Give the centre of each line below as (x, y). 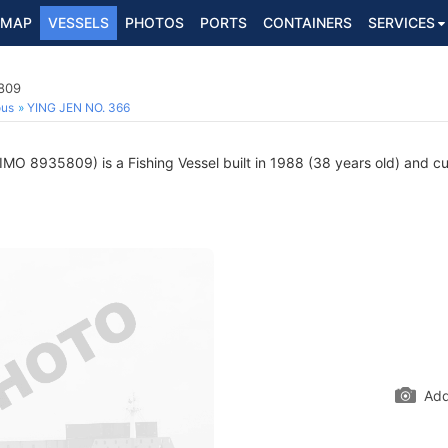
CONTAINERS (307, 22)
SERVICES (401, 22)
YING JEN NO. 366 (78, 107)
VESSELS (78, 22)
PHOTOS (154, 22)
